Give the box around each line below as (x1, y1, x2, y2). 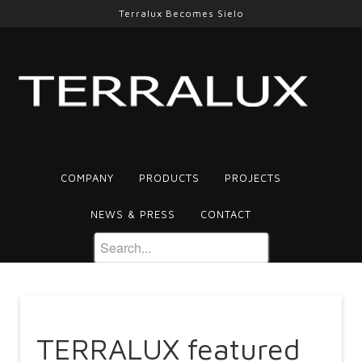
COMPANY (60, 171, 114, 184)
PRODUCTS (138, 171, 200, 184)
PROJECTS (224, 171, 281, 184)
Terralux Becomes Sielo (118, 7, 244, 19)
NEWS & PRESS (90, 208, 175, 221)
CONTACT (200, 208, 251, 221)
